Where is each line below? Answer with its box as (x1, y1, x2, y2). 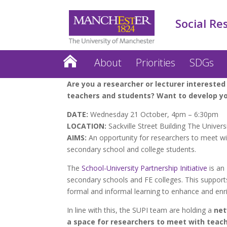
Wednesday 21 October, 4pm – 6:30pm (88, 109, 218, 119)
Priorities (135, 56, 175, 69)
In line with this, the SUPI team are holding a (67, 205, 214, 215)
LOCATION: (67, 121, 106, 131)
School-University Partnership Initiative (82, 163, 207, 173)
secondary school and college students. (67, 144, 196, 154)
